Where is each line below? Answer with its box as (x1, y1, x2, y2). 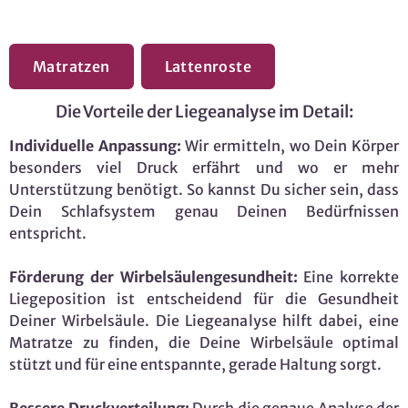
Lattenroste (164, 57, 252, 76)
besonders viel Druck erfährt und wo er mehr (9, 158, 399, 178)
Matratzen (33, 57, 110, 76)
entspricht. (9, 224, 87, 243)
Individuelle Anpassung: (9, 137, 181, 156)
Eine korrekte (297, 268, 399, 287)
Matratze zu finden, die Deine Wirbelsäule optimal (9, 333, 399, 352)
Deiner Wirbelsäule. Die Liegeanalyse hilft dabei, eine (9, 311, 399, 331)
